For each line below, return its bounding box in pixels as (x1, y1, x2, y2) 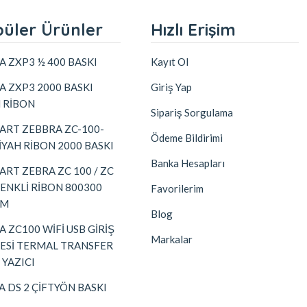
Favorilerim (151, 182, 204, 195)
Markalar (151, 233, 193, 245)
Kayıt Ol (151, 56, 188, 68)
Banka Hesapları (151, 157, 225, 169)
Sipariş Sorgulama (151, 106, 233, 119)
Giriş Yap (151, 81, 192, 93)
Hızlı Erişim (151, 19, 236, 40)
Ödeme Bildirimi (151, 132, 223, 144)
